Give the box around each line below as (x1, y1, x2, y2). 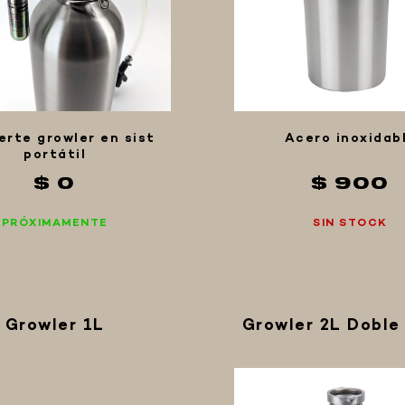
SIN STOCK (313, 216, 388, 231)
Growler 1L (5, 315, 105, 337)
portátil (24, 146, 86, 164)
